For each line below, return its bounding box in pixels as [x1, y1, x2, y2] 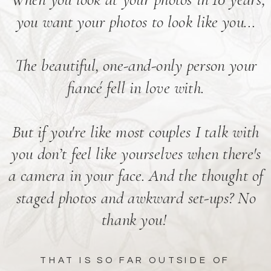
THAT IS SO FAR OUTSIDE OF [40, 255, 231, 266]
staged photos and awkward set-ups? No [16, 188, 256, 209]
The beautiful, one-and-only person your [15, 56, 257, 76]
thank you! [102, 210, 171, 230]
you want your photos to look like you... [16, 11, 256, 33]
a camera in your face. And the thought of [8, 166, 264, 186]
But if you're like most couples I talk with [12, 122, 260, 143]
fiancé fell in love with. [67, 77, 205, 99]
